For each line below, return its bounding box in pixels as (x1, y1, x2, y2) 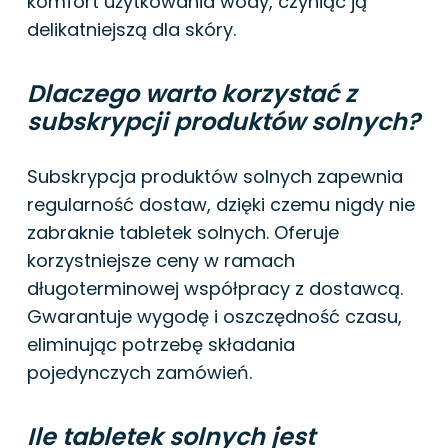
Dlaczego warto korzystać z (27, 76, 357, 110)
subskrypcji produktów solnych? (27, 104, 420, 138)
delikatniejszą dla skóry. (27, 16, 236, 42)
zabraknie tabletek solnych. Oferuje (27, 219, 339, 245)
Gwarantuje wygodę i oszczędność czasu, (27, 303, 402, 329)
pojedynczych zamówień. (27, 359, 252, 385)
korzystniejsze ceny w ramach (27, 247, 295, 273)
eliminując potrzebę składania (27, 331, 295, 357)
